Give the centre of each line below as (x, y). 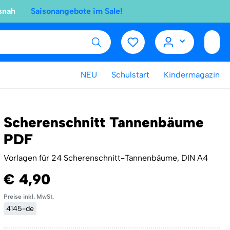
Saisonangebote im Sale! (77, 11)
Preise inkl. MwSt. (28, 197)
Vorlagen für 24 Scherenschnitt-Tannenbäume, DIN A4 (106, 158)
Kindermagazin (192, 75)
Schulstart (130, 75)
